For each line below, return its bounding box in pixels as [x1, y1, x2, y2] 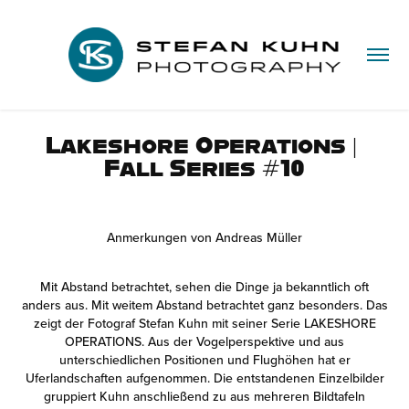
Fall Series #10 [104, 154, 305, 180]
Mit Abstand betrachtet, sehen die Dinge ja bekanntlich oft [40, 278, 369, 296]
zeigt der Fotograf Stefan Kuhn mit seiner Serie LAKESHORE [33, 314, 376, 332]
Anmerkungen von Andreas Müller [107, 228, 302, 246]
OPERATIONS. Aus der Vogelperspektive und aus [65, 332, 344, 351]
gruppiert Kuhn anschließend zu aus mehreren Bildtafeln [44, 387, 365, 405]
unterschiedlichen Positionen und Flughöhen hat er [58, 351, 351, 369]
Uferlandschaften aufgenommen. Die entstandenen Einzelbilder [25, 369, 384, 387]
